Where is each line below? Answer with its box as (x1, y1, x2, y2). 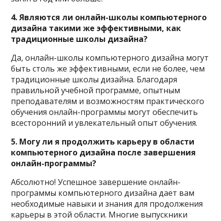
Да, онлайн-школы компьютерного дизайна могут (11, 52, 209, 63)
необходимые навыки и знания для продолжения (11, 198, 203, 209)
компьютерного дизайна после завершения (11, 147, 196, 158)
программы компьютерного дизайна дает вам (11, 187, 195, 198)
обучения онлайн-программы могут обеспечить (11, 106, 198, 117)
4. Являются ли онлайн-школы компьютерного (11, 11, 207, 23)
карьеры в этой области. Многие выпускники (11, 209, 188, 220)
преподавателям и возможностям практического (11, 95, 205, 107)
